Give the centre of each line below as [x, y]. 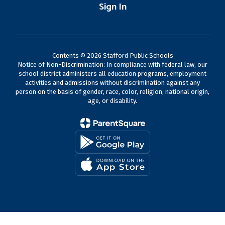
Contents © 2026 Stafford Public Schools [113, 55]
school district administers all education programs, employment [113, 74]
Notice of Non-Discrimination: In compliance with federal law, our [113, 65]
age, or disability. [113, 101]
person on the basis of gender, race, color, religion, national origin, [113, 92]
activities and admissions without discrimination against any [113, 83]
